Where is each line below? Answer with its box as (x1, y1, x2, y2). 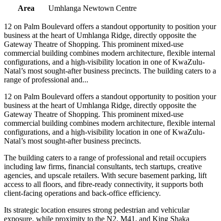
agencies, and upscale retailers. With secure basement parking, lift (4, 171, 207, 180)
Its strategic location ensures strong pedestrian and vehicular (4, 205, 189, 214)
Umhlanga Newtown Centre (48, 3, 137, 12)
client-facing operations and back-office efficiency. (4, 188, 161, 197)
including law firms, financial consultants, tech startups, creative (4, 162, 202, 171)
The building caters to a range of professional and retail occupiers (4, 153, 206, 162)
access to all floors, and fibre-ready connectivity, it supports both (4, 180, 203, 188)
